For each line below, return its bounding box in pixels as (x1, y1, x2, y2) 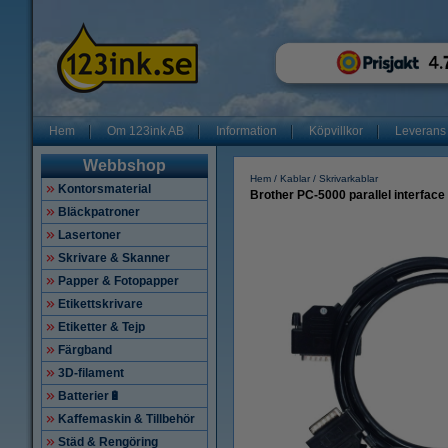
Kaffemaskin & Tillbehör (58, 412, 195, 426)
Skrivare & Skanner (58, 251, 170, 265)
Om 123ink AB (107, 124, 184, 138)
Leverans (395, 124, 446, 138)
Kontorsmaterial (58, 182, 151, 196)
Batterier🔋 (58, 389, 121, 403)
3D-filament (58, 366, 124, 380)
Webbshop (83, 157, 166, 174)
